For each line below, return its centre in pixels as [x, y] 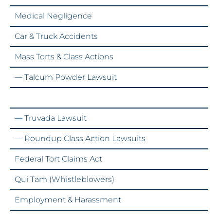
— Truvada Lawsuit [51, 118]
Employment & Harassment [68, 200]
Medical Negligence [53, 16]
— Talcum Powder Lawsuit [66, 77]
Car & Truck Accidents [56, 36]
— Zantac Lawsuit [48, 98]
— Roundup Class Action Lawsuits [80, 139]
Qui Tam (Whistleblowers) [64, 180]
